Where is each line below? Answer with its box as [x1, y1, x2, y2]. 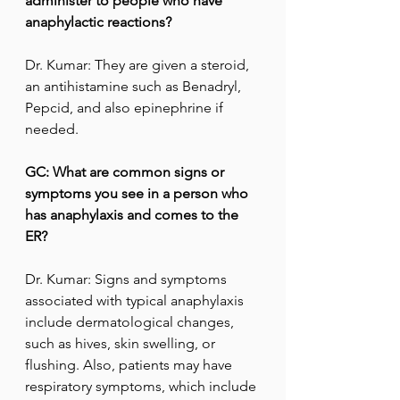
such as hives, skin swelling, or [25, 335, 219, 353]
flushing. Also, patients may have [25, 356, 236, 374]
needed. [25, 121, 79, 138]
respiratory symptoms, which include [25, 378, 260, 396]
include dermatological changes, [25, 313, 237, 331]
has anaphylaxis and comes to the [25, 206, 242, 224]
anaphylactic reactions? [25, 13, 171, 31]
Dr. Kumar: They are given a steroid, [25, 56, 253, 74]
